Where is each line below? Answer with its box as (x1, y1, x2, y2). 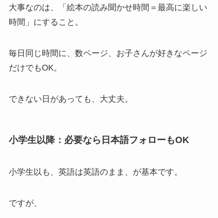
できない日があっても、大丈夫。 (8, 94, 133, 104)
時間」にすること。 (8, 17, 83, 27)
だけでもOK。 (8, 63, 62, 73)
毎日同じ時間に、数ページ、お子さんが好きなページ (8, 48, 207, 58)
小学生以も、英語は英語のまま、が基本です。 (8, 167, 182, 177)
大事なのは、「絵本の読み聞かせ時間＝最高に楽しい (8, 2, 207, 12)
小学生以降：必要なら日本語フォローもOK (8, 135, 189, 145)
